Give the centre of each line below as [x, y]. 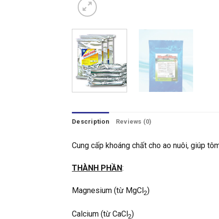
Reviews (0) [134, 121]
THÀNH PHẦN [97, 168]
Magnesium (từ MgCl [108, 190]
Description [90, 121]
